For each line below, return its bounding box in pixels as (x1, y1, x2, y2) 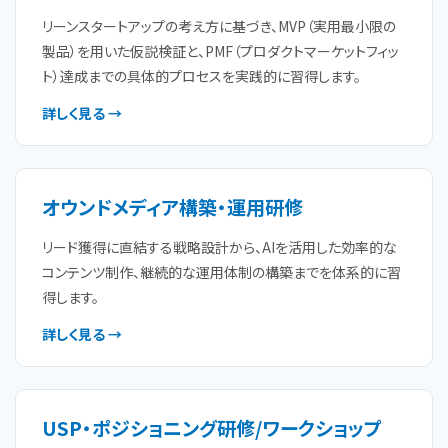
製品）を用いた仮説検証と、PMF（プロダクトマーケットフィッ (42, 41, 399, 61)
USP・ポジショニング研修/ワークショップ (42, 414, 382, 441)
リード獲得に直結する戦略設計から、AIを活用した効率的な (42, 237, 397, 257)
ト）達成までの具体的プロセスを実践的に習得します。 (42, 66, 361, 86)
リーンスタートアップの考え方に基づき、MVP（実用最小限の (42, 16, 396, 36)
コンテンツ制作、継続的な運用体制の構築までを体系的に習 (42, 262, 401, 282)
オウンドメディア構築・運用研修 (42, 193, 303, 220)
